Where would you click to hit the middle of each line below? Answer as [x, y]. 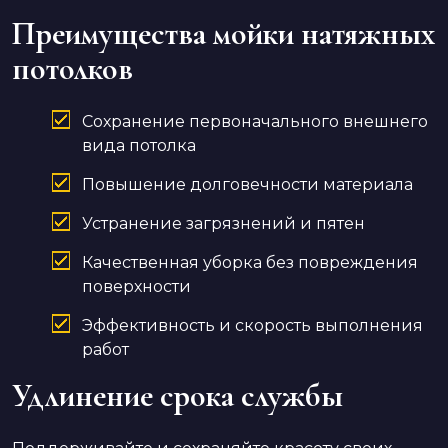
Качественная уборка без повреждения [250, 263]
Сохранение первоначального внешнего [255, 122]
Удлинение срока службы [177, 396]
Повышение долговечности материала [247, 185]
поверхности [136, 287]
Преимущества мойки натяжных [223, 34]
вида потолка [139, 146]
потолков [72, 69]
